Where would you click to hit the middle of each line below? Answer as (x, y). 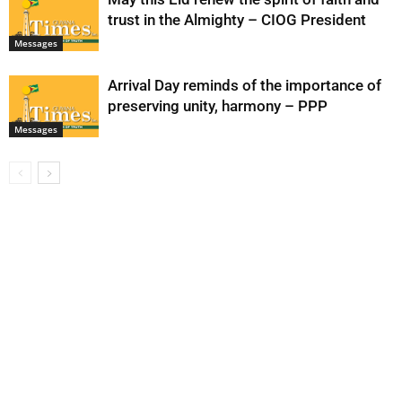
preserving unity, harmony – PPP (218, 106)
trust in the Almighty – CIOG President (237, 20)
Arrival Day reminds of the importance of (245, 85)
